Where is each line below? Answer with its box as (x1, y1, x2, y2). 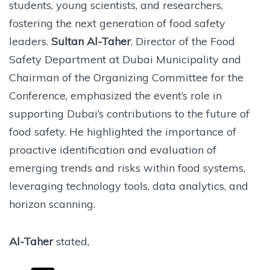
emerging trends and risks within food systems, (9, 160, 245, 175)
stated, (56, 234, 89, 248)
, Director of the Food (131, 34, 235, 48)
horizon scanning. (9, 196, 95, 211)
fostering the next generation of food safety (9, 16, 225, 30)
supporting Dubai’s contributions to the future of (9, 106, 250, 121)
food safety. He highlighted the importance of (9, 124, 236, 139)
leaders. (9, 34, 51, 48)
